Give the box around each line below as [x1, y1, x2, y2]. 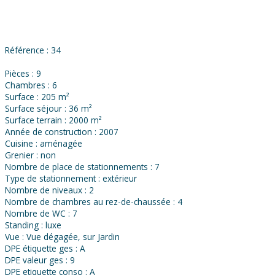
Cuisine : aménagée [5, 137, 82, 150]
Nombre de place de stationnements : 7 [5, 161, 160, 173]
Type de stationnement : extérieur [5, 172, 137, 185]
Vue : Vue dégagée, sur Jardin [5, 231, 120, 243]
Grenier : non [5, 149, 56, 161]
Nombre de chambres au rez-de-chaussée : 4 [5, 196, 182, 208]
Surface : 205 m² [5, 91, 69, 103]
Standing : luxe [5, 219, 61, 231]
